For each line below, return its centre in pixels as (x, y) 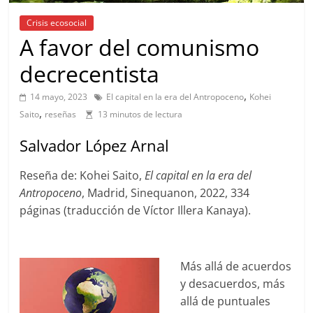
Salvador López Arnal (95, 146)
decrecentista (90, 74)
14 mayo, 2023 (59, 97)
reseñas (61, 115)
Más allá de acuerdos (236, 267)
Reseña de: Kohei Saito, (82, 176)
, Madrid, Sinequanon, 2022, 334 (166, 193)
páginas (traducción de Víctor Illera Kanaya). (136, 211)
